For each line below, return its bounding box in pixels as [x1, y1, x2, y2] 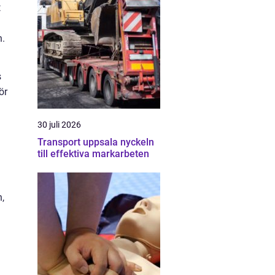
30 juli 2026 [37, 120, 81, 130]
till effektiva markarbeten [37, 148, 149, 160]
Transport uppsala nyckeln [37, 136, 120, 148]
